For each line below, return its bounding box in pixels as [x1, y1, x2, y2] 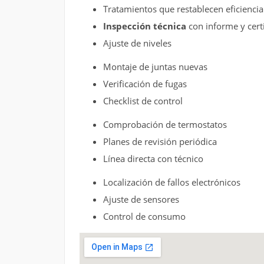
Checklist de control [103, 94, 183, 107]
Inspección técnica [103, 19, 186, 32]
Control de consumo [103, 210, 186, 222]
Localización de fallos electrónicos [103, 176, 240, 188]
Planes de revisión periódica [103, 135, 217, 147]
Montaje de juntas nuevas [103, 60, 207, 72]
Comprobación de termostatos [103, 118, 227, 130]
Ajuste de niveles [103, 37, 171, 49]
